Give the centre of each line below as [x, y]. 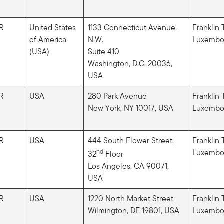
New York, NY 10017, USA [130, 108]
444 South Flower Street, [131, 140]
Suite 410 [103, 51]
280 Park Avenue [117, 96]
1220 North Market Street [130, 198]
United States [52, 27]
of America [48, 39]
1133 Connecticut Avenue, [132, 27]
